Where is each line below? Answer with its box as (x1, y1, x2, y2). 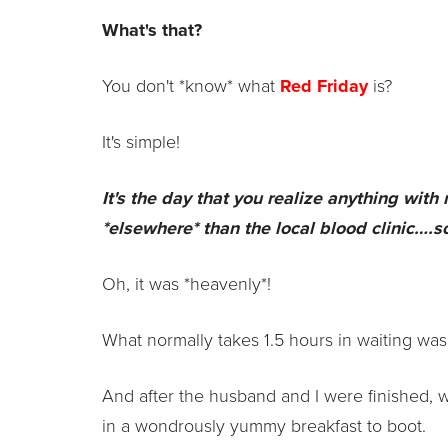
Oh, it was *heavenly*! (102, 272, 271, 295)
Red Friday (280, 74, 368, 97)
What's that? (102, 18, 202, 41)
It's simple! (102, 130, 180, 153)
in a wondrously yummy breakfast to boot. (102, 414, 431, 437)
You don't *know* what (102, 74, 280, 97)
